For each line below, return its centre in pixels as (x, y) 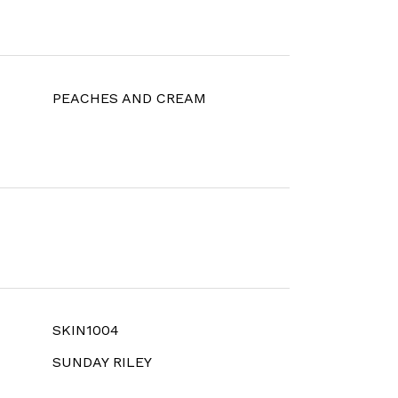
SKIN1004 (85, 330)
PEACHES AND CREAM (129, 98)
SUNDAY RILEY (102, 362)
